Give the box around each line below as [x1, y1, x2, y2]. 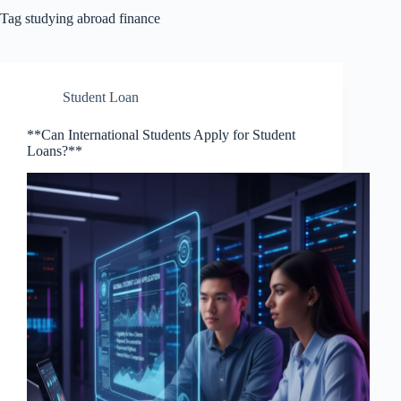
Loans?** [27, 143, 82, 158]
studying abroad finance [21, 11, 160, 26]
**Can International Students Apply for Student [27, 127, 295, 142]
